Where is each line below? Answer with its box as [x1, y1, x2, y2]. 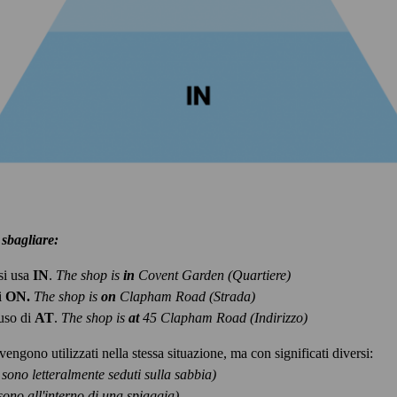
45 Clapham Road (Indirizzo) [139, 310, 307, 326]
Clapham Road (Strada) [116, 289, 255, 305]
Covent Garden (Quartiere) [135, 268, 291, 284]
